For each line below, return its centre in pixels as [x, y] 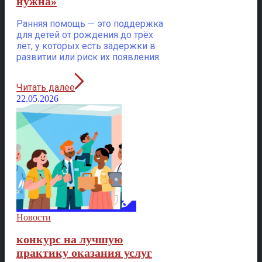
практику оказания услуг [84, 252]
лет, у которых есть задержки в [86, 46]
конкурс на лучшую [70, 239]
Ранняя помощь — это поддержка [90, 24]
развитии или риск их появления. [89, 57]
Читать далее [46, 87]
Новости [34, 217]
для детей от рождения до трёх [85, 35]
